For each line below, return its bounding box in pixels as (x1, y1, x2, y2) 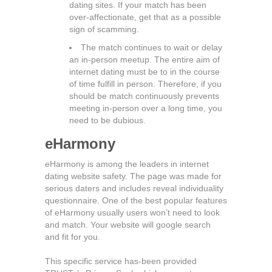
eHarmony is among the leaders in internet (45, 159, 209, 169)
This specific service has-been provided (45, 256, 197, 266)
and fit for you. (45, 232, 100, 242)
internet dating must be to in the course (69, 67, 220, 76)
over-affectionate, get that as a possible (69, 12, 221, 22)
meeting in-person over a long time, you (69, 103, 222, 113)
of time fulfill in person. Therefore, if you (69, 79, 222, 89)
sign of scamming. (69, 24, 139, 34)
